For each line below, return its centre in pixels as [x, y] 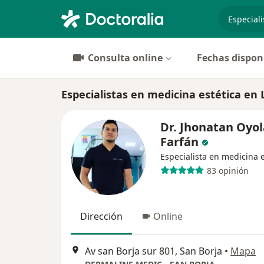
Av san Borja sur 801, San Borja [154, 251]
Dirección [101, 216]
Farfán [179, 142]
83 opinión [227, 170]
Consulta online [125, 58]
